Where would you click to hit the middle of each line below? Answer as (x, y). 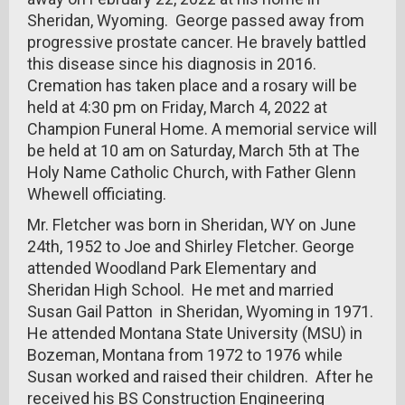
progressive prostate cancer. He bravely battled (197, 42)
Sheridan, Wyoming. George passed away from (196, 20)
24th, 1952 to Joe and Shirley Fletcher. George (191, 246)
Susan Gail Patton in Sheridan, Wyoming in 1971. (200, 311)
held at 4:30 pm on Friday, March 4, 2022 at (177, 107)
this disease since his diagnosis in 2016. (174, 64)
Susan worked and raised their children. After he (200, 377)
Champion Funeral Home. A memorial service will (202, 129)
